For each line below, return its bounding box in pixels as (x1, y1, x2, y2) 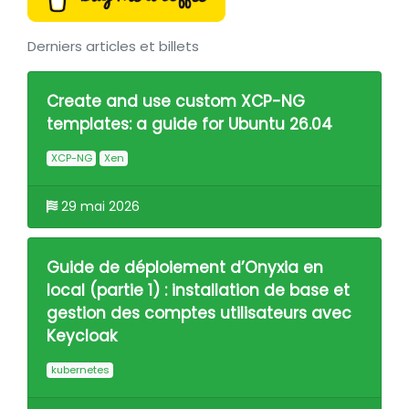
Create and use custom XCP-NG (47, 90, 305, 112)
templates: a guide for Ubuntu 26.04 (47, 113, 332, 135)
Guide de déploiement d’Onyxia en (47, 257, 323, 278)
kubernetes (50, 362, 110, 377)
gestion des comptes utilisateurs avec (47, 302, 351, 324)
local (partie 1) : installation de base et (47, 279, 350, 301)
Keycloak (47, 325, 117, 347)
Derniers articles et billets (27, 37, 199, 56)
